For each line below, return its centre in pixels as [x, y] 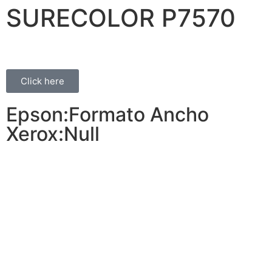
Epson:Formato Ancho [107, 114]
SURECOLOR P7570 [121, 18]
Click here [42, 81]
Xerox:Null [53, 134]
